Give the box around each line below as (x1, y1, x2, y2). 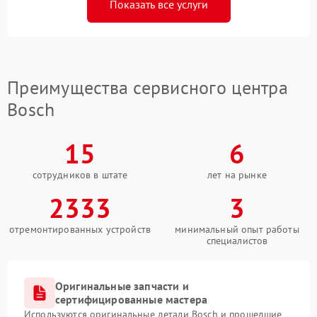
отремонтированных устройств (8, 223, 151, 236)
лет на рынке (207, 168, 267, 182)
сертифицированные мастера (55, 292, 208, 307)
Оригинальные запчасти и (55, 279, 189, 294)
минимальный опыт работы (175, 223, 299, 236)
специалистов (206, 234, 268, 248)
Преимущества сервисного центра (7, 76, 288, 100)
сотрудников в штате (32, 168, 128, 182)
